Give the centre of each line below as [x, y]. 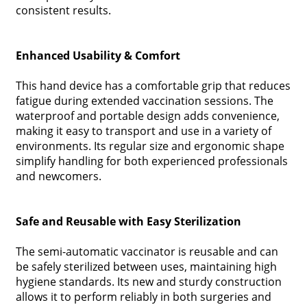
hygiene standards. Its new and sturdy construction [148, 282]
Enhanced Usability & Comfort [98, 56]
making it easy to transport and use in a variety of [143, 131]
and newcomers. [58, 176]
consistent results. [63, 10]
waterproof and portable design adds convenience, [147, 116]
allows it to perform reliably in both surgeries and [143, 297]
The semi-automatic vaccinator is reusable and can [147, 251]
